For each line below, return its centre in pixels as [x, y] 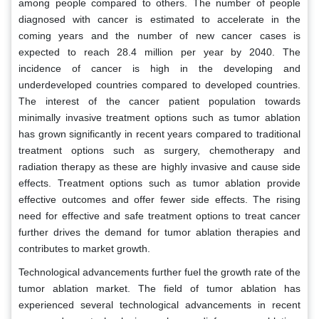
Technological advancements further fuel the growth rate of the [159, 272]
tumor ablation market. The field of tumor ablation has [159, 289]
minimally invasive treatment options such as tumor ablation [159, 118]
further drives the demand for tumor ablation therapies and [159, 232]
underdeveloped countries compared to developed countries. [159, 85]
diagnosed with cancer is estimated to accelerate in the [159, 20]
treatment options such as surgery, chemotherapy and [159, 151]
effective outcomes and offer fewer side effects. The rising [159, 200]
